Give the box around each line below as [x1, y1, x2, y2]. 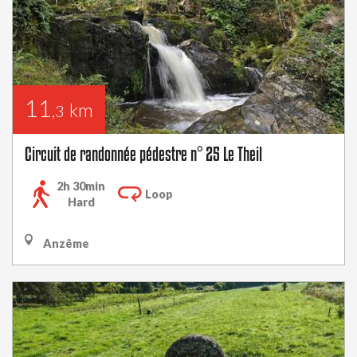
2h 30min [57, 179, 105, 193]
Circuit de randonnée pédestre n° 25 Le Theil [25, 143, 262, 164]
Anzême [41, 237, 89, 250]
